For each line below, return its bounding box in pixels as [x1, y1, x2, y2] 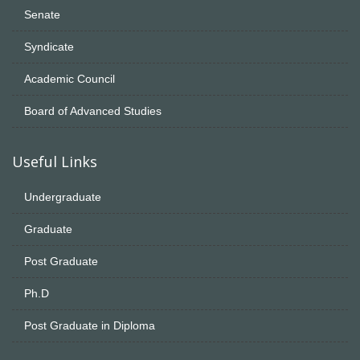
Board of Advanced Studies [24, 104, 162, 117]
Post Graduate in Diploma [24, 318, 155, 332]
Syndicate [24, 39, 74, 53]
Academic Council [24, 72, 115, 85]
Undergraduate [24, 190, 101, 203]
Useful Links [12, 151, 97, 171]
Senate [24, 7, 60, 21]
